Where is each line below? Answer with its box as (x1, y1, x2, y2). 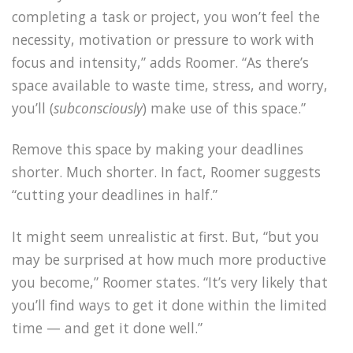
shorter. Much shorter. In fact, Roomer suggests (12, 162, 321, 182)
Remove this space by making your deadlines (12, 139, 303, 159)
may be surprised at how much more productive (12, 250, 326, 269)
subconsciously (54, 98, 143, 117)
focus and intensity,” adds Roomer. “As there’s (12, 52, 309, 72)
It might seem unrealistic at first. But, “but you (12, 227, 319, 247)
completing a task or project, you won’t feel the (12, 6, 320, 26)
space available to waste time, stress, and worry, (12, 75, 328, 95)
